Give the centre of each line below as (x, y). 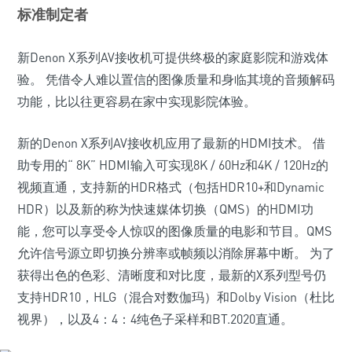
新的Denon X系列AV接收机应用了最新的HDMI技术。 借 (171, 143)
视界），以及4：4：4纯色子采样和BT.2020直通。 (155, 319)
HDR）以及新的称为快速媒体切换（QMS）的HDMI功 (165, 209)
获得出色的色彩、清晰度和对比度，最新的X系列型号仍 (172, 275)
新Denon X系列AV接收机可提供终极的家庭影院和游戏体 (173, 57)
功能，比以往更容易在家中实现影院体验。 (137, 101)
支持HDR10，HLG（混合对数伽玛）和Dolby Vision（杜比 (176, 297)
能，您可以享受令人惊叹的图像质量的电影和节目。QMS (174, 231)
